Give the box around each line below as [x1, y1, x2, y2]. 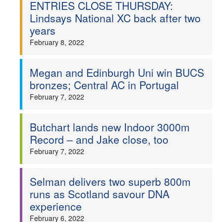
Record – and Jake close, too [30, 132, 168, 147]
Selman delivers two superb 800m [30, 174, 191, 189]
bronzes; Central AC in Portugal [30, 77, 179, 92]
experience [30, 199, 82, 214]
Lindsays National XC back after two [30, 10, 201, 25]
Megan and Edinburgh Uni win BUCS [30, 65, 204, 80]
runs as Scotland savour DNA [30, 186, 169, 201]
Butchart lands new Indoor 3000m [30, 119, 190, 134]
